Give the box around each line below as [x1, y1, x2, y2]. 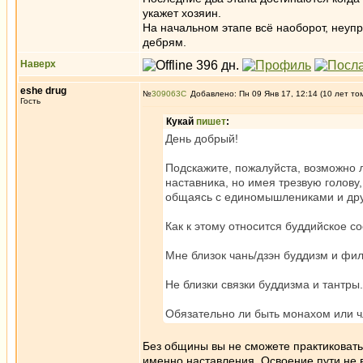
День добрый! [165, 132, 238, 145]
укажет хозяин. [143, 6, 221, 19]
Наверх [20, 58, 56, 70]
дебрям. [143, 36, 186, 49]
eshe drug [20, 85, 66, 96]
